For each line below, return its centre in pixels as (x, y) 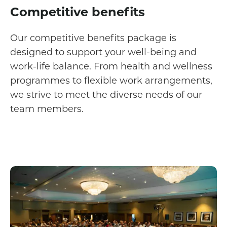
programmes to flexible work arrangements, (111, 80)
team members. (47, 109)
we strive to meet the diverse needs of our (106, 94)
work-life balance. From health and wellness (111, 66)
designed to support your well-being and (103, 52)
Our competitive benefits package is (93, 38)
